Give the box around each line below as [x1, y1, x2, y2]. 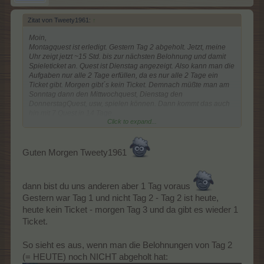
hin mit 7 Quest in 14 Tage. [29, 108, 114, 117]
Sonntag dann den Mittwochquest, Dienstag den [29, 90, 183, 98]
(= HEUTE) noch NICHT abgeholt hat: [22, 252, 168, 262]
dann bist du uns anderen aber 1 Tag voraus [22, 181, 193, 191]
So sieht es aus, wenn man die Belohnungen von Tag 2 [22, 240, 232, 250]
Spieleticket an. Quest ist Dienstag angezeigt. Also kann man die [29, 61, 235, 70]
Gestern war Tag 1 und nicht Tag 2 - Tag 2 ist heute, [22, 193, 219, 203]
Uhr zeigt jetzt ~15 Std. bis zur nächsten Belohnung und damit [29, 52, 226, 61]
